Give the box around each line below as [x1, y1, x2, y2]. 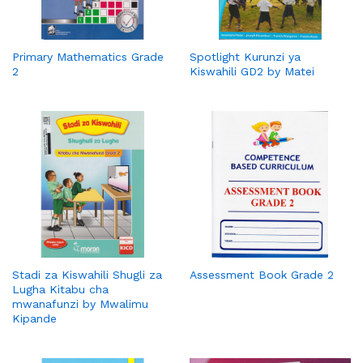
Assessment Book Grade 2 [190, 267, 334, 281]
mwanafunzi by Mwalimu [12, 297, 148, 310]
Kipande [12, 311, 57, 325]
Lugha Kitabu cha [12, 282, 109, 296]
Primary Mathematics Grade [12, 49, 164, 63]
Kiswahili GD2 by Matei [190, 64, 314, 78]
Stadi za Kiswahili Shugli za [12, 267, 162, 281]
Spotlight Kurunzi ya [190, 49, 301, 63]
